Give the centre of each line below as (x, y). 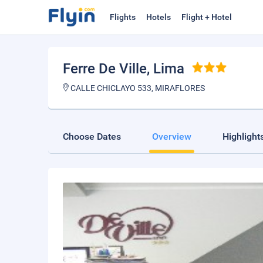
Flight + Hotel (207, 17)
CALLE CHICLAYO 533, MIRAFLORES (137, 88)
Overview (172, 136)
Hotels (159, 17)
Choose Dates (92, 136)
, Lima (166, 69)
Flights (123, 17)
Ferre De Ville (105, 69)
